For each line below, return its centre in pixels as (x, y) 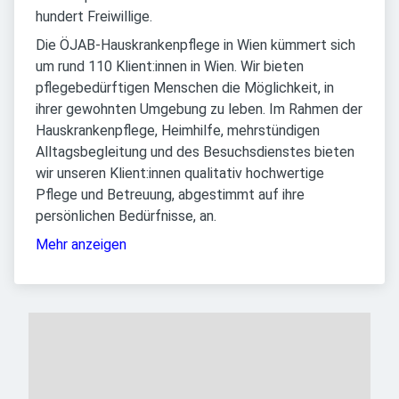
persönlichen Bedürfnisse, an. (126, 216)
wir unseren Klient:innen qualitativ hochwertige (180, 173)
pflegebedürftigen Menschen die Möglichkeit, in (185, 88)
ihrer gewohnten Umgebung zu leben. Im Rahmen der (199, 109)
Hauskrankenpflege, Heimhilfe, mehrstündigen (178, 130)
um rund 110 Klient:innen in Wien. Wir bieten (170, 66)
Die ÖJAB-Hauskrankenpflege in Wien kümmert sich (195, 45)
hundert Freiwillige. (94, 16)
